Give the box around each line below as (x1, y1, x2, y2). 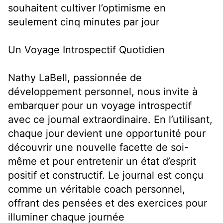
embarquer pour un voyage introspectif (8, 100, 192, 112)
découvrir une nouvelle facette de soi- (8, 141, 189, 154)
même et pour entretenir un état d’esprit (8, 155, 196, 168)
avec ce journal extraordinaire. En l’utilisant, (8, 113, 213, 126)
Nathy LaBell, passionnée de (8, 72, 142, 84)
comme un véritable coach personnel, (8, 183, 185, 196)
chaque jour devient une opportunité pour (8, 127, 206, 140)
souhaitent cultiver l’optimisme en (8, 2, 166, 14)
